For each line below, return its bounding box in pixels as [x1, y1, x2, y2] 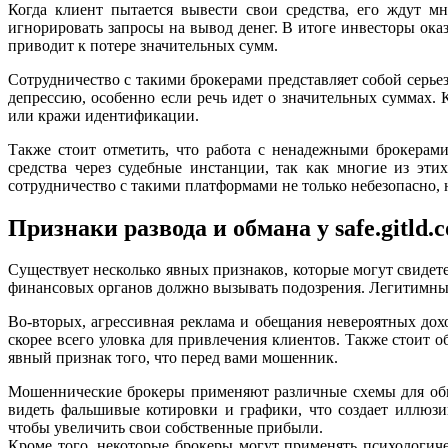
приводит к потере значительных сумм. [8, 36, 278, 54]
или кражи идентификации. [8, 106, 199, 124]
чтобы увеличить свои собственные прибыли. [8, 419, 323, 437]
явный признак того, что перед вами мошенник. [8, 349, 338, 367]
